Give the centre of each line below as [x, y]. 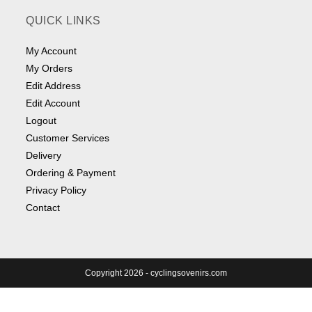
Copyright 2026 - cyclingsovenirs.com [156, 273]
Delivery [44, 156]
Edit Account [53, 103]
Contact [43, 208]
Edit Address [54, 86]
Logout [41, 121]
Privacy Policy [56, 190]
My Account [52, 51]
